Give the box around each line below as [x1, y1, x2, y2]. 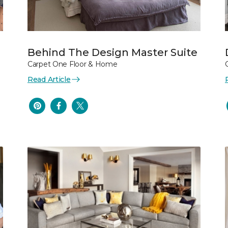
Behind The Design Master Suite [27, 46, 197, 59]
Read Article [27, 74, 71, 84]
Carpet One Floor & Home [27, 59, 118, 69]
